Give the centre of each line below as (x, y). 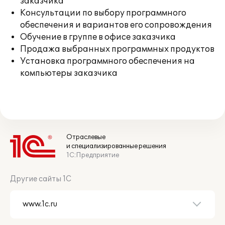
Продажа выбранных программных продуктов (117, 49)
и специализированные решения (116, 146)
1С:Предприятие (93, 155)
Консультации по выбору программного (103, 13)
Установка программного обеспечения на (107, 61)
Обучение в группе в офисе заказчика (98, 37)
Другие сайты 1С (41, 179)
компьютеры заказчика (69, 73)
